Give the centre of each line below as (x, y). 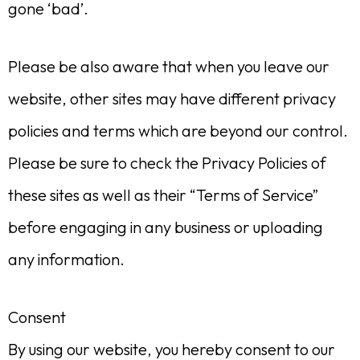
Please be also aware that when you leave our (169, 66)
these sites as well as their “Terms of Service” (163, 195)
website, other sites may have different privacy (172, 98)
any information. (66, 259)
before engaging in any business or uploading (166, 227)
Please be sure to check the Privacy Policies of (167, 163)
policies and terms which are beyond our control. (178, 131)
